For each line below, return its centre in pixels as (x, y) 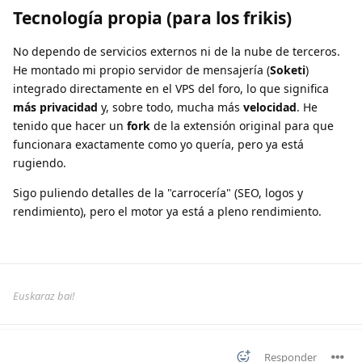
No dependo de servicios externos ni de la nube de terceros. (177, 52)
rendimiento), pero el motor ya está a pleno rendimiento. (167, 212)
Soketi (288, 70)
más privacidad (55, 107)
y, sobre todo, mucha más (170, 107)
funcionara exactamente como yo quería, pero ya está (158, 145)
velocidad (270, 107)
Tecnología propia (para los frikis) (152, 18)
